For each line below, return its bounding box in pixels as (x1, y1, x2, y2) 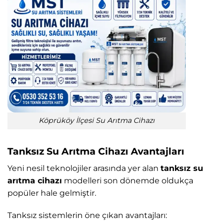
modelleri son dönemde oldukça (62, 175, 193, 185)
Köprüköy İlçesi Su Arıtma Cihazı (39, 116, 155, 125)
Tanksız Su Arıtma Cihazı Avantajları (7, 145, 184, 158)
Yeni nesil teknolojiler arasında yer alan (7, 163, 161, 173)
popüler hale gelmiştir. (7, 188, 96, 198)
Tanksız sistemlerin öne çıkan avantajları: (7, 211, 167, 221)
